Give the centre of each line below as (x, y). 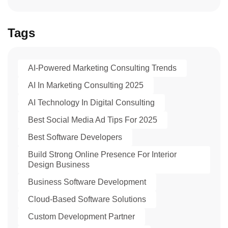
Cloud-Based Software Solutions (87, 199)
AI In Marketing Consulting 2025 (86, 85)
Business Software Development (87, 182)
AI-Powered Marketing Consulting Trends (102, 68)
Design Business (59, 165)
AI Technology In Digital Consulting (91, 103)
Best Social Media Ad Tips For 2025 (93, 120)
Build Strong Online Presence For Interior (102, 155)
